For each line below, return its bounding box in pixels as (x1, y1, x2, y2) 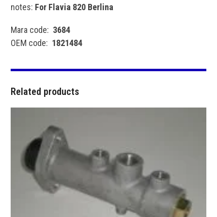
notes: (11, 1, 35, 12)
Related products (11, 85, 79, 97)
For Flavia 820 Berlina (35, 1, 116, 12)
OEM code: (11, 37, 52, 48)
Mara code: (11, 24, 53, 35)
